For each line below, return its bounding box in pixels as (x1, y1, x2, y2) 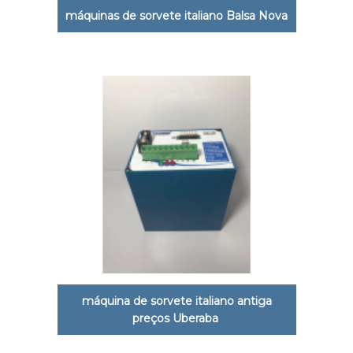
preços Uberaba (132, 310, 221, 325)
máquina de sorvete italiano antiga (81, 293, 272, 308)
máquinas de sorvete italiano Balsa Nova (65, 8, 288, 23)
